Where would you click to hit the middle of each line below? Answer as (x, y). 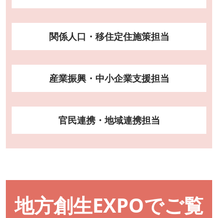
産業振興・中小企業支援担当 (109, 79)
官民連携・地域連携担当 (109, 120)
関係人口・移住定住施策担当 (109, 37)
